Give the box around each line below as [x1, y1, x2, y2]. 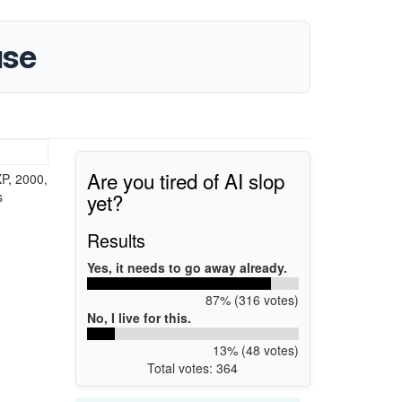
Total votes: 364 [147, 358, 239, 377]
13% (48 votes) [212, 340, 299, 359]
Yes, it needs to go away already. [87, 258, 287, 276]
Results [87, 226, 145, 253]
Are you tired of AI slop [87, 165, 284, 195]
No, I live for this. [87, 308, 191, 327]
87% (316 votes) [205, 290, 299, 309]
